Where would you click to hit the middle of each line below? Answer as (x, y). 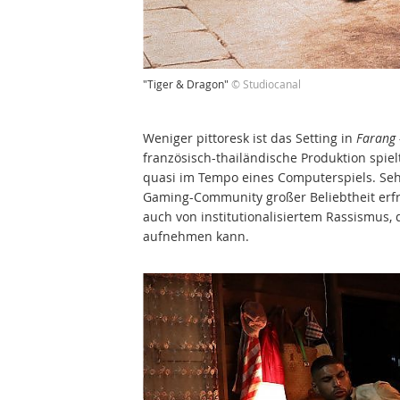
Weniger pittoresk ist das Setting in (250, 137)
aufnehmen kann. (196, 236)
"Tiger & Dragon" (187, 83)
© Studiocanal (266, 83)
